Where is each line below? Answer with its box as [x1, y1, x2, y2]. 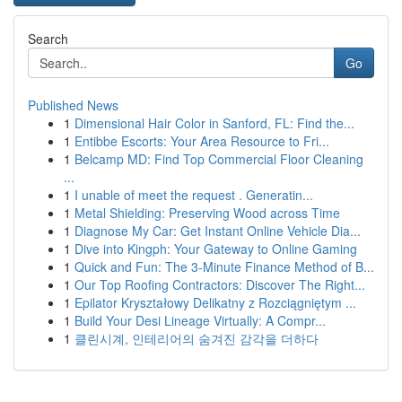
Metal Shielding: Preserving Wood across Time [74, 204, 340, 222]
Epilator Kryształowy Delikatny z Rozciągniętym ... [74, 293, 356, 311]
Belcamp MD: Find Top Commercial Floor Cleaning [74, 150, 363, 168]
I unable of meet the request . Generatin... [74, 186, 313, 204]
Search [28, 30, 68, 48]
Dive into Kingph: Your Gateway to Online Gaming [74, 240, 357, 258]
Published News [28, 96, 118, 114]
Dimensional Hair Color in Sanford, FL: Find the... [74, 114, 354, 132]
